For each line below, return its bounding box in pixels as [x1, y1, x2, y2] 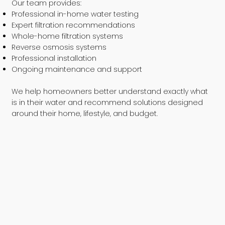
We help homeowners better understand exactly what [12, 86, 208, 96]
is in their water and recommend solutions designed [12, 97, 203, 107]
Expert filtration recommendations [12, 20, 136, 30]
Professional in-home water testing [12, 9, 139, 19]
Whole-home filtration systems [12, 31, 124, 41]
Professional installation [12, 53, 97, 63]
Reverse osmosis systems [12, 42, 107, 52]
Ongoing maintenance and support [12, 64, 143, 74]
